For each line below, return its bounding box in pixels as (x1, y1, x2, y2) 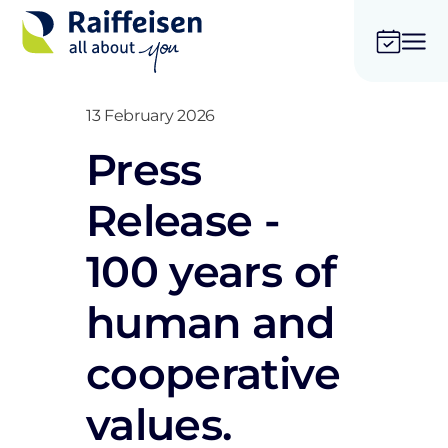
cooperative (86, 347, 340, 400)
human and (86, 296, 336, 349)
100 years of (86, 245, 337, 298)
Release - (86, 194, 281, 247)
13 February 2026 (86, 106, 215, 125)
